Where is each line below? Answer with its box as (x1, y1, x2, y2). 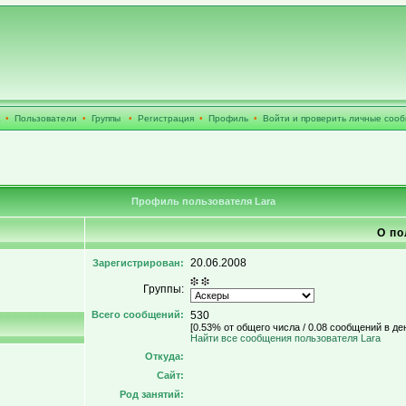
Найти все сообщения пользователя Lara (190, 333, 381, 343)
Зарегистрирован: (92, 257, 184, 268)
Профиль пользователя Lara (130, 196, 275, 207)
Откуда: (145, 351, 184, 362)
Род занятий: (120, 389, 184, 400)
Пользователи (14, 113, 77, 123)
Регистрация (138, 113, 194, 123)
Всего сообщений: (92, 309, 184, 320)
